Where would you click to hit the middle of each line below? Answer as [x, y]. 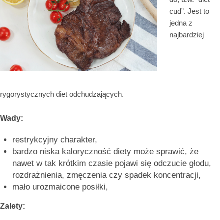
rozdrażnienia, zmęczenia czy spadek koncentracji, [107, 175]
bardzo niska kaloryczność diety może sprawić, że [105, 151]
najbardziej [187, 34]
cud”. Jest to [189, 11]
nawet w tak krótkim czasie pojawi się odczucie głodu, [112, 163]
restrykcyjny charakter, [55, 139]
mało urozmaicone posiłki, [60, 187]
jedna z [181, 23]
